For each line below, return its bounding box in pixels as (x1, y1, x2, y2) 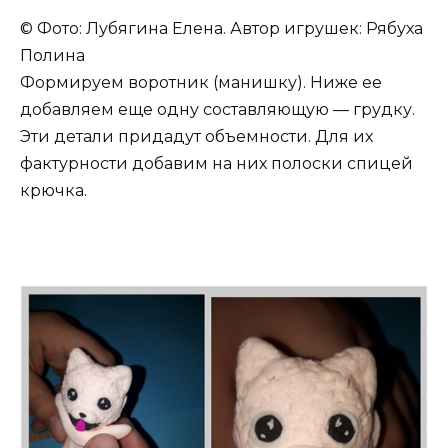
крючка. (20, 180, 87, 200)
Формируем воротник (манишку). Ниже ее (20, 72, 382, 92)
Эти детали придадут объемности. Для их (20, 126, 373, 146)
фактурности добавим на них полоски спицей (20, 153, 413, 173)
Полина (20, 45, 85, 65)
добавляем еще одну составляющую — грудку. (20, 99, 415, 119)
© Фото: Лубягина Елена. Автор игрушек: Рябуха (20, 18, 423, 38)
